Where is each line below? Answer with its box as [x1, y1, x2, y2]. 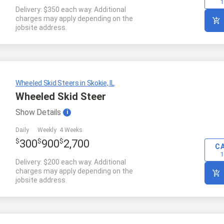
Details [34, 107, 61, 117]
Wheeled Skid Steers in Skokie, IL [15, 78, 114, 87]
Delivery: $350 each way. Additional [15, 5, 126, 13]
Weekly [37, 126, 56, 133]
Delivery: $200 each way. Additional [15, 157, 126, 166]
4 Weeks [59, 126, 82, 133]
